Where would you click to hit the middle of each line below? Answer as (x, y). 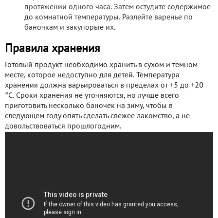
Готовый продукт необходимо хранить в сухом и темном (101, 65)
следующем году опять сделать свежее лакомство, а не (97, 116)
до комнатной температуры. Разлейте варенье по (109, 17)
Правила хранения (52, 49)
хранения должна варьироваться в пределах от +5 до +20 (104, 85)
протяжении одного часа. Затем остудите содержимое (118, 7)
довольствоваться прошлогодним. (63, 126)
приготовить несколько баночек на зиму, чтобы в (89, 106)
